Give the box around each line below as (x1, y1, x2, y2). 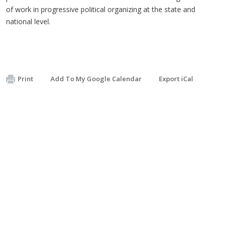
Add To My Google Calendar (50, 74, 142, 83)
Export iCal (159, 74, 193, 83)
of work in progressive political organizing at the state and (6, 4, 195, 14)
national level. (6, 16, 50, 26)
